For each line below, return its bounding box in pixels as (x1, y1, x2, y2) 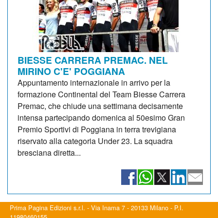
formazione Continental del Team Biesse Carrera (18, 88, 185, 100)
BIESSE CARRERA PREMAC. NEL (18, 53, 168, 67)
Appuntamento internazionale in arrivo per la (18, 76, 170, 88)
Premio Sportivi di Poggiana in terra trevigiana (18, 123, 176, 135)
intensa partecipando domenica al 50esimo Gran (18, 111, 185, 123)
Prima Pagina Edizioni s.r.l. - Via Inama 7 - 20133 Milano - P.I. (10, 202, 183, 212)
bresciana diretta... (18, 146, 81, 158)
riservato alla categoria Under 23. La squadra (18, 135, 173, 146)
